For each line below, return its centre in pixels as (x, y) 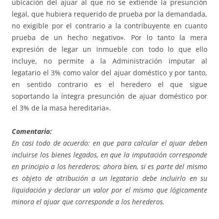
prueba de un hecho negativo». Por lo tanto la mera (109, 38)
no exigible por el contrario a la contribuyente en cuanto (109, 26)
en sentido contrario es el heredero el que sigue (109, 85)
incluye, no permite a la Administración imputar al (109, 61)
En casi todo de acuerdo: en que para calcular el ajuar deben (109, 143)
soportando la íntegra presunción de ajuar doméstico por (109, 96)
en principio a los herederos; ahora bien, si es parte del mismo (109, 167)
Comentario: (32, 131)
